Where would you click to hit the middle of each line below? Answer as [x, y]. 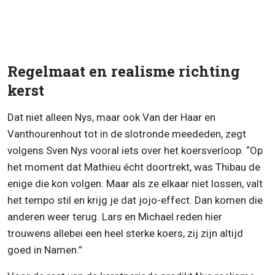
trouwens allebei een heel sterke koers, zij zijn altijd [125, 234]
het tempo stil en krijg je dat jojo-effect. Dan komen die [135, 200]
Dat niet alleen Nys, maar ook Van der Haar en [111, 118]
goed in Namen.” [45, 250]
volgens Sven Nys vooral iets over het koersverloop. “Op [135, 151]
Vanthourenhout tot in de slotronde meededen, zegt [127, 134]
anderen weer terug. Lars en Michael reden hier [115, 217]
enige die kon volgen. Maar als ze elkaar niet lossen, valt [135, 184]
